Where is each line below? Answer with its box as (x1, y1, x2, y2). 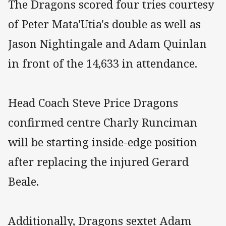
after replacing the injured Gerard (8, 153, 189, 169)
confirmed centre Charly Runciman (8, 114, 197, 130)
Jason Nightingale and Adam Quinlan (8, 35, 207, 51)
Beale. (8, 173, 39, 189)
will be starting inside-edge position (8, 134, 197, 150)
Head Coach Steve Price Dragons (8, 94, 178, 110)
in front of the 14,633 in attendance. (8, 55, 197, 71)
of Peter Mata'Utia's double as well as (8, 16, 201, 32)
